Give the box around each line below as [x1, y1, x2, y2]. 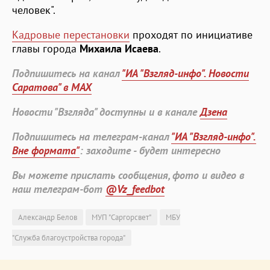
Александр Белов [18, 212, 77, 222]
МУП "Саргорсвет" [92, 212, 151, 222]
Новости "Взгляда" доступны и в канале [12, 104, 200, 119]
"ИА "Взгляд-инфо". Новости [122, 66, 249, 80]
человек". [12, 2, 55, 17]
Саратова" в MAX [12, 80, 92, 94]
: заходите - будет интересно [80, 143, 221, 157]
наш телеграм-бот [12, 181, 105, 196]
